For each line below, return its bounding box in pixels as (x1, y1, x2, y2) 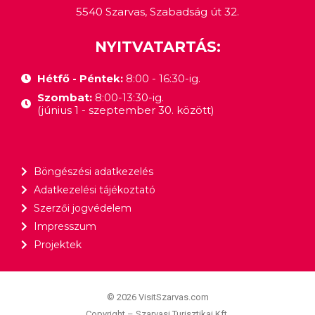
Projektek (33, 238, 82, 251)
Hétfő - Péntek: (37, 71, 123, 85)
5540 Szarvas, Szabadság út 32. (76, 4, 239, 18)
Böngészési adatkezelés (33, 165, 153, 178)
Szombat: (37, 90, 95, 104)
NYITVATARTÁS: (94, 37, 221, 56)
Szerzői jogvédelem (33, 201, 131, 214)
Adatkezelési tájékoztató (33, 183, 155, 196)
